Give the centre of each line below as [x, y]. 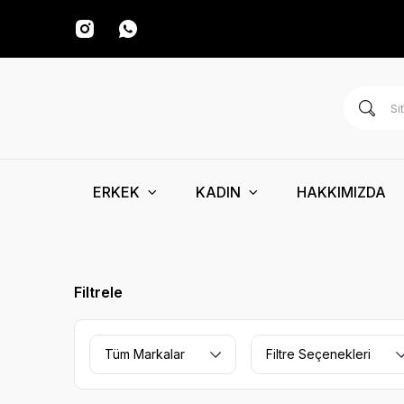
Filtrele [98, 292]
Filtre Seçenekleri [318, 354]
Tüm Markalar [145, 354]
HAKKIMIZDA [341, 192]
